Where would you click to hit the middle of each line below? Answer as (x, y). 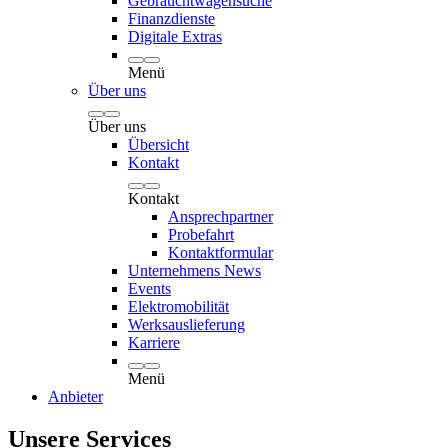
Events (149, 288)
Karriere (154, 342)
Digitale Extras (175, 36)
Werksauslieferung (186, 324)
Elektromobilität (178, 306)
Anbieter (75, 396)
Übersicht (158, 144)
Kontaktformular (220, 252)
